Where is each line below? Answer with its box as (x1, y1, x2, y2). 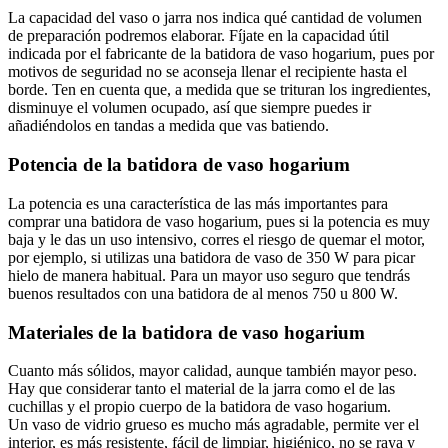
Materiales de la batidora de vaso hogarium (8, 321, 365, 343)
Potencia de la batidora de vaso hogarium (8, 154, 350, 176)
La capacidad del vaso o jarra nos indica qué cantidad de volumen (8, 9, 422, 27)
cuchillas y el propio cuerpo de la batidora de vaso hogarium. (8, 398, 391, 416)
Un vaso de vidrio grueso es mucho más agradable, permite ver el (8, 416, 419, 434)
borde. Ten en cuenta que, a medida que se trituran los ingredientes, (8, 81, 431, 99)
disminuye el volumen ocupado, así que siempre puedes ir (8, 99, 371, 117)
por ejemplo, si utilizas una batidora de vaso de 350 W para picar (8, 248, 415, 266)
